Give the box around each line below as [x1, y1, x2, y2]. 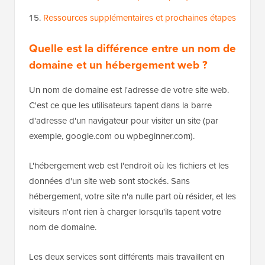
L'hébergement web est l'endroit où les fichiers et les [29, 159, 229, 172]
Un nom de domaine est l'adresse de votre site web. [29, 83, 229, 96]
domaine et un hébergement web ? [29, 56, 208, 73]
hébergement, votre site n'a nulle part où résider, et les [29, 190, 236, 203]
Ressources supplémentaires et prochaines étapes [43, 11, 236, 24]
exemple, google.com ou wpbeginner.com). [29, 130, 195, 143]
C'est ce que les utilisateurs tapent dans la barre [29, 99, 212, 112]
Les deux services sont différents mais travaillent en [29, 250, 224, 263]
